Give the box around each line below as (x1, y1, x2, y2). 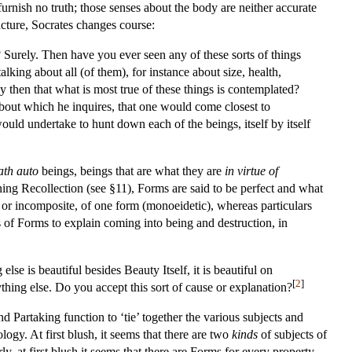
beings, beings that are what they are (38, 163, 225, 178)
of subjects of (258, 327, 327, 341)
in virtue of (225, 163, 278, 178)
